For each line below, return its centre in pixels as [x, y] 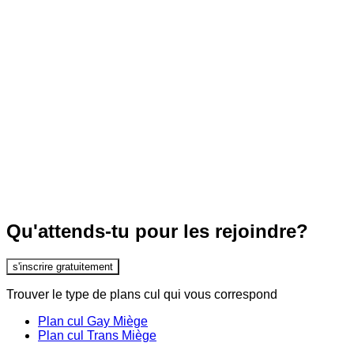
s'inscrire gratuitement [63, 266]
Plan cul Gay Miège [93, 321]
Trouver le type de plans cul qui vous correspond [142, 294]
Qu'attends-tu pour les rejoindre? [157, 232]
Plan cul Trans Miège [97, 335]
